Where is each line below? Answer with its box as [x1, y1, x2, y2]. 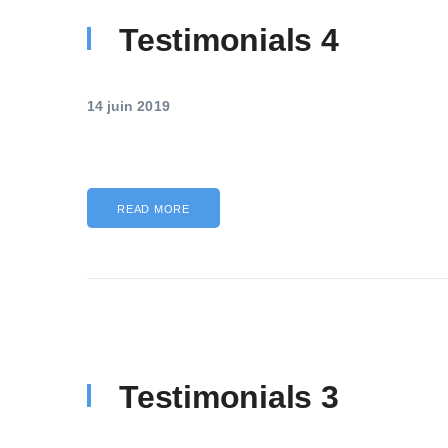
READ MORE [117, 203, 190, 215]
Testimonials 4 [119, 22, 339, 58]
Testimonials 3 [119, 379, 339, 415]
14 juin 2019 [87, 98, 170, 114]
